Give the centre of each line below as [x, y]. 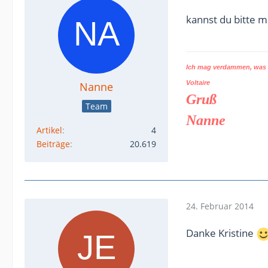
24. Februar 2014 [220, 206]
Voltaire [198, 83]
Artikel [49, 130]
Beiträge [53, 144]
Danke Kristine [221, 233]
